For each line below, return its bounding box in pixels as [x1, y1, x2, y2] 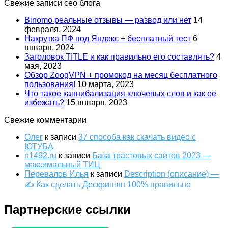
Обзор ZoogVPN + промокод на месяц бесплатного [24, 70, 217, 79]
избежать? [24, 98, 64, 107]
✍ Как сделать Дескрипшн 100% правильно [24, 180, 191, 189]
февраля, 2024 [24, 24, 81, 34]
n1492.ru [24, 151, 56, 160]
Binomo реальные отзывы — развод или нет [24, 15, 191, 24]
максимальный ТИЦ [24, 160, 100, 169]
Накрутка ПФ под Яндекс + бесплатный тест [24, 34, 191, 43]
